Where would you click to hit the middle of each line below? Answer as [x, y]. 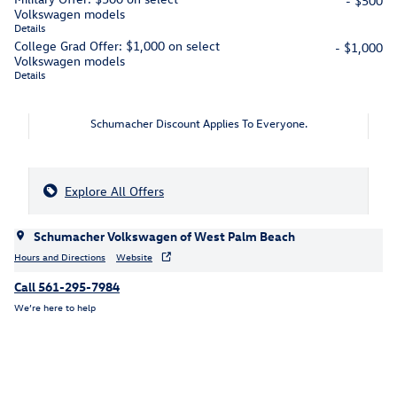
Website [134, 256]
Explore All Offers [114, 191]
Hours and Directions [60, 256]
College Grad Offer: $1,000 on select [117, 46]
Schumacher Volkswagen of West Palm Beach [164, 237]
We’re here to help [55, 307]
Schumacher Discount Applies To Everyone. [198, 123]
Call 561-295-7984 [67, 287]
